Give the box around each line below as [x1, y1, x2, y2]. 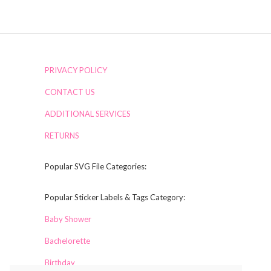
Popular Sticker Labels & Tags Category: [45, 192, 185, 203]
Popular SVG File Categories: [45, 162, 146, 172]
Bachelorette [45, 236, 90, 246]
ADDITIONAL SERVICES [45, 109, 131, 119]
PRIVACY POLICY [45, 65, 107, 76]
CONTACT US [45, 87, 95, 97]
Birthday [45, 258, 75, 268]
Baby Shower [45, 214, 91, 224]
